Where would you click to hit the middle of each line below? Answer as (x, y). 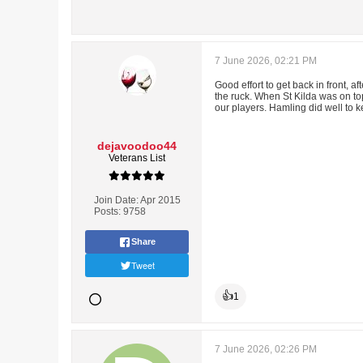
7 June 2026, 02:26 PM (266, 349)
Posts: (107, 211)
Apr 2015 (160, 200)
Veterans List (137, 158)
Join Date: (116, 200)
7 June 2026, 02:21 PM (266, 61)
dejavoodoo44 (137, 146)
